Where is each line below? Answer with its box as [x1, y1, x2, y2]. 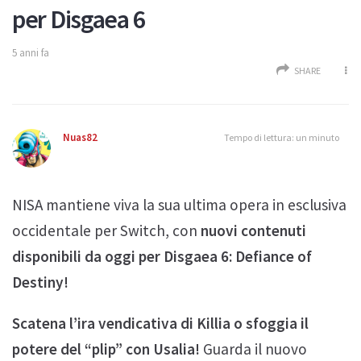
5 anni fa [12, 46, 49, 60]
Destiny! [12, 272, 68, 293]
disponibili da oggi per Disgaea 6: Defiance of [12, 247, 312, 267]
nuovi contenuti [201, 221, 306, 241]
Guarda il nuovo [200, 339, 307, 359]
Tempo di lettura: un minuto [224, 131, 339, 144]
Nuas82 [63, 131, 98, 145]
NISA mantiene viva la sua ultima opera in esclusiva [12, 195, 346, 215]
